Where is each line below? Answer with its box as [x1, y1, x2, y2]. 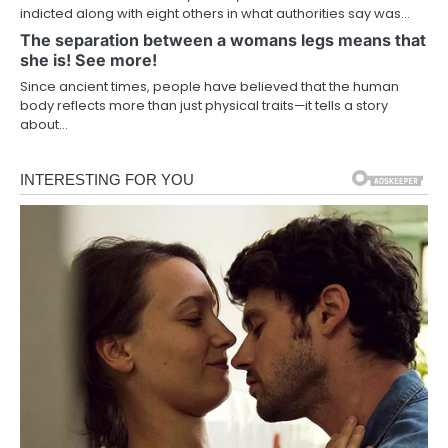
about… [20, 114, 68, 134]
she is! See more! [20, 49, 157, 70]
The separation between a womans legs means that [20, 29, 426, 50]
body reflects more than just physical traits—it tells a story [20, 95, 388, 115]
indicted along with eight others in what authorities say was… [20, 3, 410, 23]
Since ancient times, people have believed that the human [20, 76, 399, 96]
